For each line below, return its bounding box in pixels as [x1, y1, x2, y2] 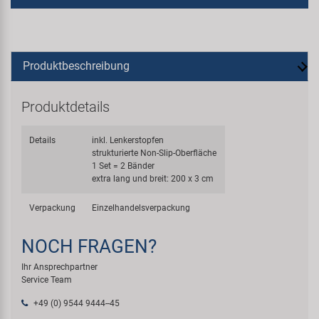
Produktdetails [21, 98, 110, 115]
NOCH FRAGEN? [21, 236, 157, 257]
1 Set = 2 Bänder [92, 161, 155, 171]
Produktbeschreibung [23, 59, 130, 73]
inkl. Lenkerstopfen [92, 135, 164, 145]
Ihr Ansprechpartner [21, 262, 98, 272]
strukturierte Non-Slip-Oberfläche [92, 148, 217, 158]
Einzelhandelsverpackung [92, 203, 191, 213]
